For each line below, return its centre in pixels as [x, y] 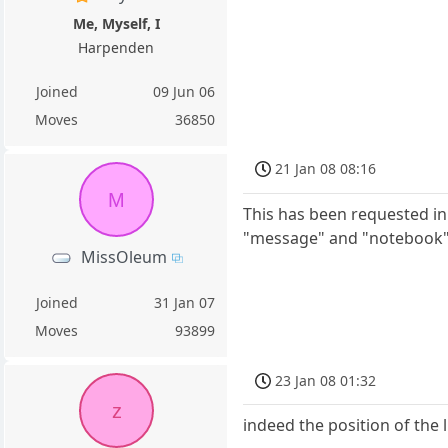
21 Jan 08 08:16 [326, 169]
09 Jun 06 [184, 91]
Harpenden [116, 47]
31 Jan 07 [185, 302]
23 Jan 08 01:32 [326, 380]
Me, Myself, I [116, 23]
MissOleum [123, 256]
